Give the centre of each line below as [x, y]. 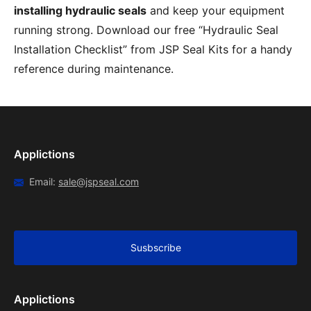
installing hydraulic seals [80, 11]
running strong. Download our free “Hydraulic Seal [146, 30]
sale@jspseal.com [99, 182]
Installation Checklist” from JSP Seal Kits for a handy [153, 50]
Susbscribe [155, 248]
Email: [44, 182]
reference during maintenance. [94, 69]
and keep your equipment [216, 11]
